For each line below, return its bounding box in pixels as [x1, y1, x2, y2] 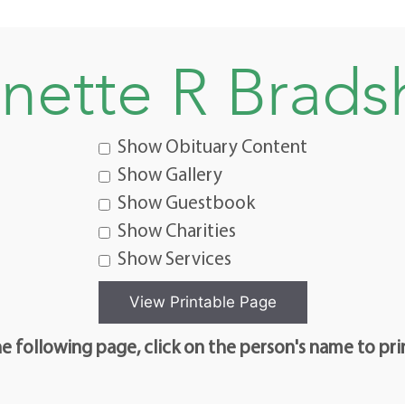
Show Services [117, 246, 231, 269]
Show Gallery [117, 162, 222, 185]
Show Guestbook [117, 190, 255, 213]
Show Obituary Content [117, 134, 307, 157]
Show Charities [117, 218, 236, 241]
